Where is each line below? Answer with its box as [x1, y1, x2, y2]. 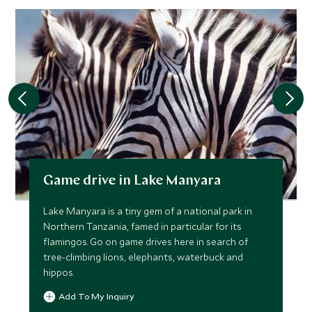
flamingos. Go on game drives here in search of [43, 235, 249, 249]
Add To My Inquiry [58, 290, 135, 302]
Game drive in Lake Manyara [43, 174, 221, 189]
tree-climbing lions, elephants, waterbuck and [43, 251, 244, 264]
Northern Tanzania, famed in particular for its [43, 220, 242, 233]
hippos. [43, 266, 75, 279]
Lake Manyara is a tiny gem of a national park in [43, 205, 253, 218]
